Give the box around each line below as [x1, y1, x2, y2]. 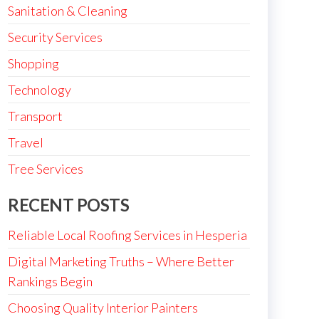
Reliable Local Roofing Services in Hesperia [8, 227, 247, 243]
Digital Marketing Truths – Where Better [8, 253, 234, 269]
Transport [8, 108, 63, 124]
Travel [8, 135, 43, 150]
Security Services [8, 29, 103, 45]
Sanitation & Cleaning [8, 3, 127, 19]
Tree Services [8, 161, 83, 177]
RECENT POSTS [8, 194, 130, 215]
